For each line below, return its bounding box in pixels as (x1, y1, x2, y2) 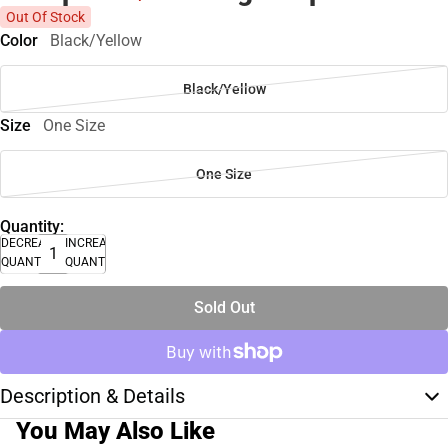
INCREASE (65, 235, 121, 250)
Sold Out (193, 297, 255, 317)
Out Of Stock (6, 9, 85, 25)
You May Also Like (16, 416, 215, 445)
